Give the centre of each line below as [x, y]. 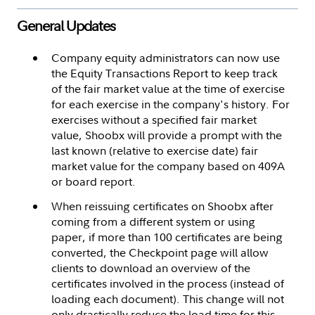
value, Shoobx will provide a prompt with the [167, 135]
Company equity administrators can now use [166, 57]
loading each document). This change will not [168, 298]
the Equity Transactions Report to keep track [165, 73]
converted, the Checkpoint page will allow [160, 252]
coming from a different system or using [153, 221]
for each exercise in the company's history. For [171, 104]
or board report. [95, 181]
